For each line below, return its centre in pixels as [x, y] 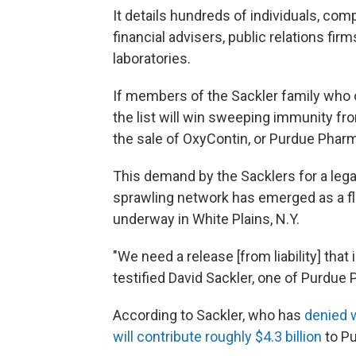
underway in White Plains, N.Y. [206, 219]
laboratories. [152, 59]
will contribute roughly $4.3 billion [217, 337]
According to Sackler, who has [209, 315]
